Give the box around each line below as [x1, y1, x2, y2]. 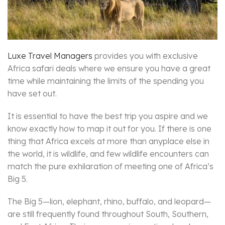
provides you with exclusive [92, 51, 198, 61]
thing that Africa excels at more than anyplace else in [8, 136, 209, 147]
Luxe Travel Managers [8, 51, 92, 61]
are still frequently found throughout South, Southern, [8, 209, 208, 219]
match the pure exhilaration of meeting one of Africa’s [8, 161, 213, 172]
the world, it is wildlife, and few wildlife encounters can [8, 149, 209, 159]
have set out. [8, 88, 57, 99]
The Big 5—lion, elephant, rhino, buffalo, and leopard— [8, 196, 211, 207]
